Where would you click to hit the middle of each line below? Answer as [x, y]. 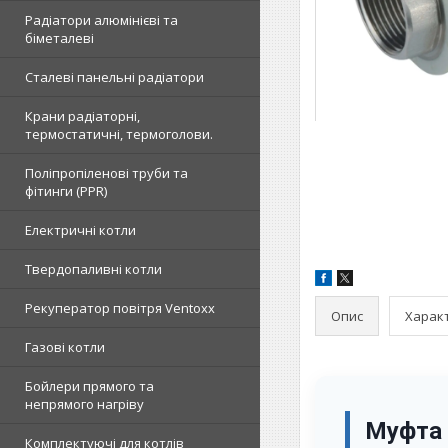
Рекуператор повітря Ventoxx [120, 308]
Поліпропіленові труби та [106, 173]
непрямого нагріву [84, 404]
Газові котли [65, 347]
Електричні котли [80, 230]
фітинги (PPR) [66, 191]
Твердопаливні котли [93, 269]
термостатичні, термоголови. [119, 134]
